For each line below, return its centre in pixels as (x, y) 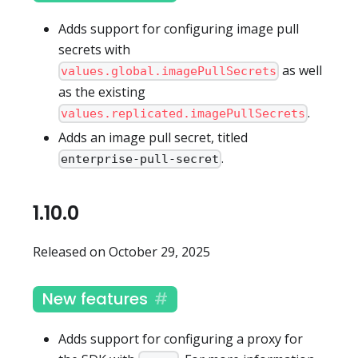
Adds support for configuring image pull (179, 28)
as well (301, 70)
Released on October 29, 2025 (121, 252)
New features (95, 299)
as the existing (102, 91)
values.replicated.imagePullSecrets (183, 114)
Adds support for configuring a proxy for (181, 339)
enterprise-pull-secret (140, 159)
